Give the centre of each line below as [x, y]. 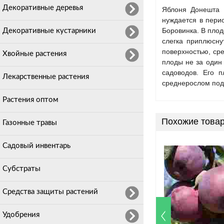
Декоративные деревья [43, 8]
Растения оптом [30, 100]
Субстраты [21, 169]
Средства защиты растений [50, 192]
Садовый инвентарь [36, 146]
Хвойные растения [34, 54]
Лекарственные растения [46, 77]
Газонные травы [30, 123]
